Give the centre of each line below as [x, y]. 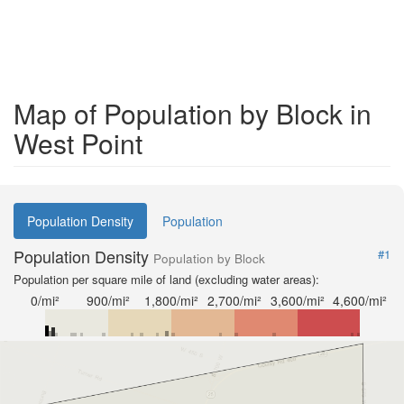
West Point [78, 143]
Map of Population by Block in [193, 113]
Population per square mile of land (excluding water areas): [166, 279]
